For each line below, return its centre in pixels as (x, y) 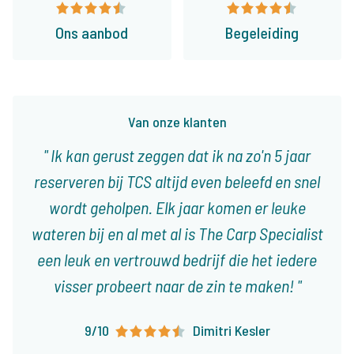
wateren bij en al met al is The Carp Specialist (177, 233)
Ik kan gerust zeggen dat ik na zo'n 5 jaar (179, 155)
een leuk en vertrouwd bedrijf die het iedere (177, 260)
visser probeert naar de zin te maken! (175, 286)
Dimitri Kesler (231, 331)
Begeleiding (262, 33)
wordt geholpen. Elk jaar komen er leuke (177, 207)
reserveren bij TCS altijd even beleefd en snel (177, 181)
